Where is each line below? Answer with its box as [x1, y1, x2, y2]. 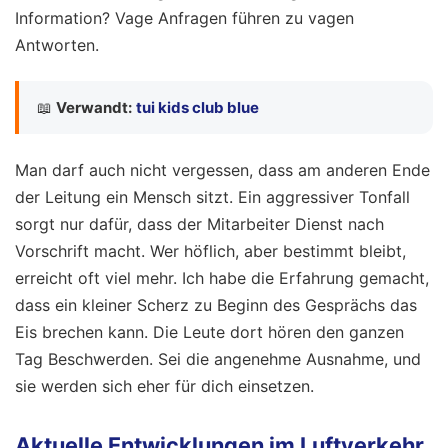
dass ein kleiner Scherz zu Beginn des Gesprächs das [15, 294, 417, 315]
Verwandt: [56, 98, 132, 118]
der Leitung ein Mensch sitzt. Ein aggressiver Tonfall [15, 186, 410, 207]
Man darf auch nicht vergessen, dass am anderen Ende [15, 159, 430, 180]
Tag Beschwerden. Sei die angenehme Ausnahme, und [15, 348, 421, 369]
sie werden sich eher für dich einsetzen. [15, 375, 314, 396]
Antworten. [15, 34, 99, 55]
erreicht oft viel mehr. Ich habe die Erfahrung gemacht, [15, 267, 429, 288]
